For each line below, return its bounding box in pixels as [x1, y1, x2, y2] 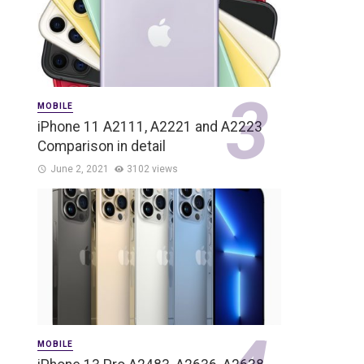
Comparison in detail [37, 137, 166, 154]
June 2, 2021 [50, 162, 109, 175]
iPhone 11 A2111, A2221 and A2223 [37, 118, 262, 135]
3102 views [127, 162, 179, 175]
